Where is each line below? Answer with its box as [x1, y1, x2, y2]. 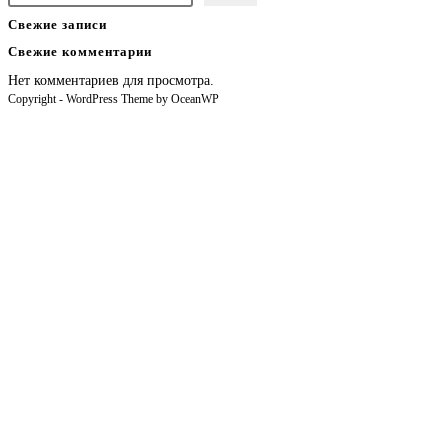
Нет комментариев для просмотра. [8, 73, 214, 89]
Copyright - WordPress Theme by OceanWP [8, 92, 219, 107]
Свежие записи [8, 16, 107, 32]
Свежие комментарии [8, 43, 152, 59]
